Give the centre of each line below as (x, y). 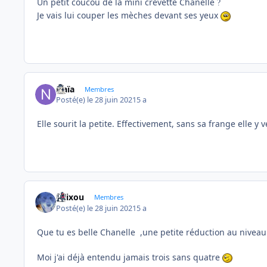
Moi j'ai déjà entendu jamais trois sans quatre (130, 257)
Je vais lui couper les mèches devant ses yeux (129, 15)
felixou (70, 197)
